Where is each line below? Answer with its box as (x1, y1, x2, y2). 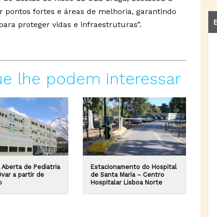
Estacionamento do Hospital (90, 163, 177, 171)
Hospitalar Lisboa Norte (90, 179, 162, 186)
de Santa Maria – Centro (90, 171, 164, 179)
